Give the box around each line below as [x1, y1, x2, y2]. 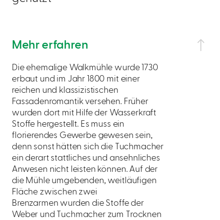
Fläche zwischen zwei [12, 188, 97, 196]
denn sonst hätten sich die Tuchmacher [12, 142, 164, 151]
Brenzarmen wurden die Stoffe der [12, 199, 144, 208]
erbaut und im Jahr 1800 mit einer [12, 75, 140, 83]
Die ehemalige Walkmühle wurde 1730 [12, 63, 158, 72]
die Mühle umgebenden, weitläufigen [12, 176, 157, 185]
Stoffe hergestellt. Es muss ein [12, 120, 125, 129]
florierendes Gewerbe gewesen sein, [12, 131, 153, 140]
